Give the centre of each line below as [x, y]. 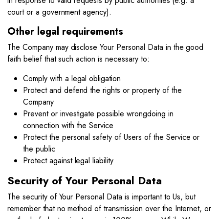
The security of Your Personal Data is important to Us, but [102, 197]
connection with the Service [68, 125]
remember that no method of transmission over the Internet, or [109, 208]
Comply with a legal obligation [72, 78]
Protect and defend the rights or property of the [102, 90]
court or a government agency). [60, 12]
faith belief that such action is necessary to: [78, 59]
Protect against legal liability [68, 161]
